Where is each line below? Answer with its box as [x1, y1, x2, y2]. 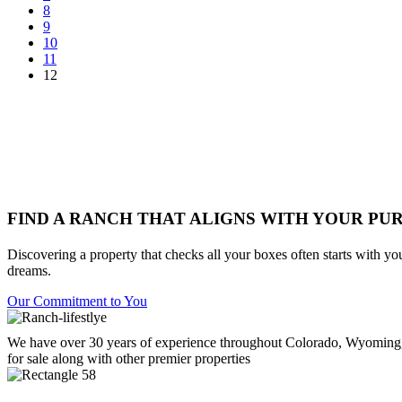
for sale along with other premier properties [7, 351, 250, 366]
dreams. [7, 263, 51, 278]
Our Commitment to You [7, 293, 147, 309]
